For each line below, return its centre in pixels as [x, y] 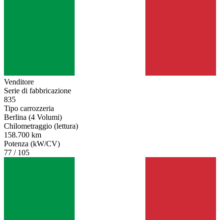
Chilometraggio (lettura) [41, 126]
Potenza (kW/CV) [32, 143]
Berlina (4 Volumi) [33, 117]
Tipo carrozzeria [29, 108]
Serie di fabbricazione [38, 90]
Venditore [19, 82]
